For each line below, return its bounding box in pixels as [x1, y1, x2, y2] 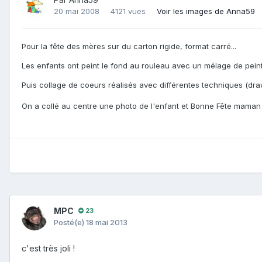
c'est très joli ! [22, 243, 75, 253]
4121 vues [111, 6, 146, 16]
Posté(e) [54, 217, 86, 227]
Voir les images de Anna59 [157, 6, 255, 16]
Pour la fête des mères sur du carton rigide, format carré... [22, 41, 236, 51]
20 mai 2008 [54, 6, 99, 16]
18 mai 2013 [86, 217, 127, 227]
